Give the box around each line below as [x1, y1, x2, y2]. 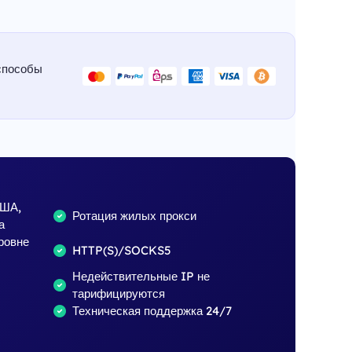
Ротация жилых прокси [72, 208, 196, 223]
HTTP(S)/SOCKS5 [72, 243, 171, 258]
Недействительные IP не [72, 269, 210, 284]
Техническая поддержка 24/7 [72, 303, 232, 318]
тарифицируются [72, 286, 165, 301]
